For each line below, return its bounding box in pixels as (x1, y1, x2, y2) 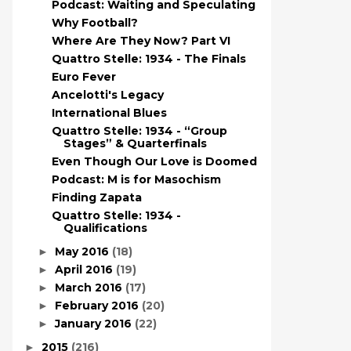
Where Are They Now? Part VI (51, 34, 230, 48)
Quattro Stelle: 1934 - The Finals (51, 52, 246, 66)
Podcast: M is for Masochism (51, 172, 221, 186)
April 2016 (54, 262, 116, 277)
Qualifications (63, 221, 147, 235)
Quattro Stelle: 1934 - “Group (51, 124, 227, 138)
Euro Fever (51, 70, 116, 84)
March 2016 (54, 280, 125, 295)
